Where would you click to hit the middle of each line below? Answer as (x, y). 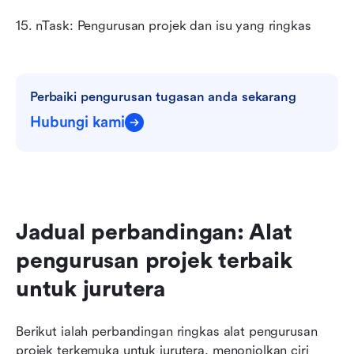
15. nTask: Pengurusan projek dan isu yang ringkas (164, 25)
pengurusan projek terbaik (154, 260)
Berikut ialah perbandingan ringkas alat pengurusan (167, 331)
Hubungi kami (78, 122)
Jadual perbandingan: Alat (154, 232)
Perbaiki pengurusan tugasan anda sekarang (163, 96)
